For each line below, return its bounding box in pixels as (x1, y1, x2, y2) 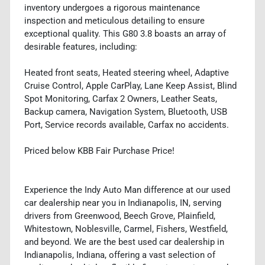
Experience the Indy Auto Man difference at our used (24, 184, 230, 195)
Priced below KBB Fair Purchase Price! (24, 145, 174, 156)
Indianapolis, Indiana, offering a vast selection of (24, 249, 215, 260)
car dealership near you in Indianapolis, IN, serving (24, 197, 221, 208)
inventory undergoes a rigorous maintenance (24, 2, 200, 13)
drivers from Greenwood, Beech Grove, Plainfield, (24, 210, 215, 221)
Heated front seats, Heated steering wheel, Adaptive (24, 67, 229, 78)
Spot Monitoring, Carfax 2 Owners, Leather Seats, (24, 93, 217, 104)
